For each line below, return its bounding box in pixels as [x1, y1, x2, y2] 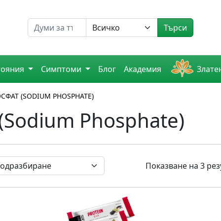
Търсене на [27, 18, 71, 29]
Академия [123, 64, 161, 75]
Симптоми [41, 64, 84, 75]
